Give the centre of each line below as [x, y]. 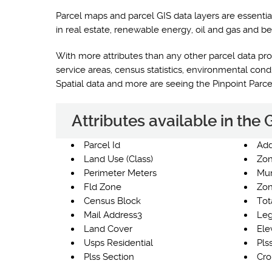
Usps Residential [118, 243]
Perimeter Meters [120, 173]
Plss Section [109, 257]
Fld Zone [103, 187]
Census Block [112, 201]
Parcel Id [102, 145]
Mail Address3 [113, 215]
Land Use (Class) [118, 159]
